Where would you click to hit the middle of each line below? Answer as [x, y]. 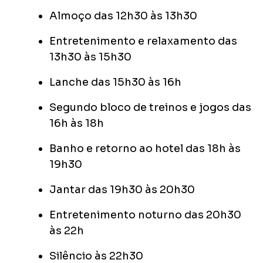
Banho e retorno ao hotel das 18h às [145, 149]
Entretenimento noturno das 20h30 [145, 215]
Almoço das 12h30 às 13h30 [123, 16]
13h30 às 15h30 [90, 57]
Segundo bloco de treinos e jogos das [150, 108]
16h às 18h [77, 124]
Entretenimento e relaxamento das [143, 41]
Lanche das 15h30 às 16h [115, 82]
